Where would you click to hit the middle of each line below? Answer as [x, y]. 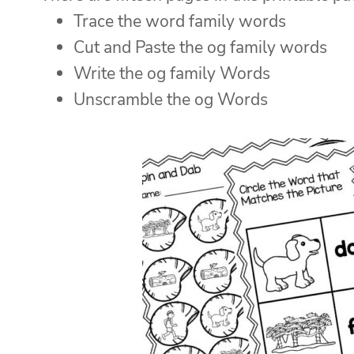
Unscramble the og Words [171, 99]
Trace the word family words [180, 21]
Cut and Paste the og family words [200, 47]
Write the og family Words [172, 73]
